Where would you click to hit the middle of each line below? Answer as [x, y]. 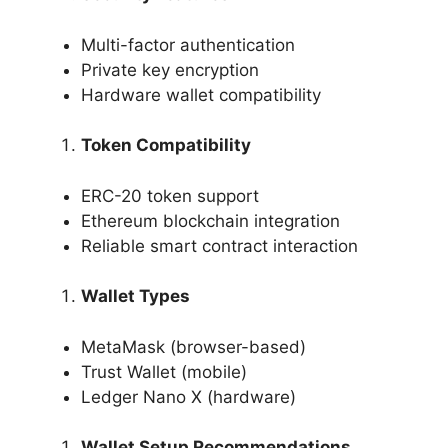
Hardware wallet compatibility [201, 94]
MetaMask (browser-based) [193, 346]
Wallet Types [135, 296]
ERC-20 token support [170, 195]
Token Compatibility [166, 145]
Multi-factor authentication [188, 44]
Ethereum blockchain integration [210, 220]
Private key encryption [170, 69]
